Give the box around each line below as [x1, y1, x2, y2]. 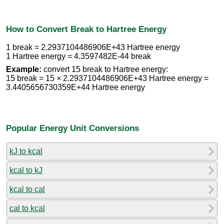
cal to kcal [9, 203, 45, 212]
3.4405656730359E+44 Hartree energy [6, 83, 145, 92]
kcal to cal [9, 184, 45, 193]
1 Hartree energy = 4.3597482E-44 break [6, 52, 151, 61]
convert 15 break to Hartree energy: [41, 65, 168, 74]
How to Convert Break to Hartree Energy [6, 23, 166, 34]
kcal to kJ [9, 165, 42, 174]
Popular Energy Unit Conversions [6, 122, 139, 133]
